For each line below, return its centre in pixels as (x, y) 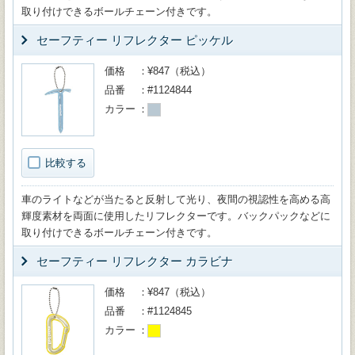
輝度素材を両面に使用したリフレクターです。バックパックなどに (176, 216)
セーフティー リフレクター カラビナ (135, 261)
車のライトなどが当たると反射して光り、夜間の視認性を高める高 (176, 199)
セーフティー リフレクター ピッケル (135, 40)
